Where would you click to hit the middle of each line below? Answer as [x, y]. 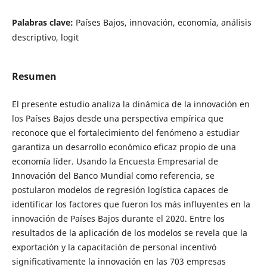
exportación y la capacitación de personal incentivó [114, 247]
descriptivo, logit [45, 37]
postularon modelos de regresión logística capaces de [120, 190]
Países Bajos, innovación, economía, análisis [163, 22]
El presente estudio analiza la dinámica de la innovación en [131, 104]
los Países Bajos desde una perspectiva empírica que [117, 118]
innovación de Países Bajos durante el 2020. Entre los [118, 218]
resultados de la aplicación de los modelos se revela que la [129, 233]
